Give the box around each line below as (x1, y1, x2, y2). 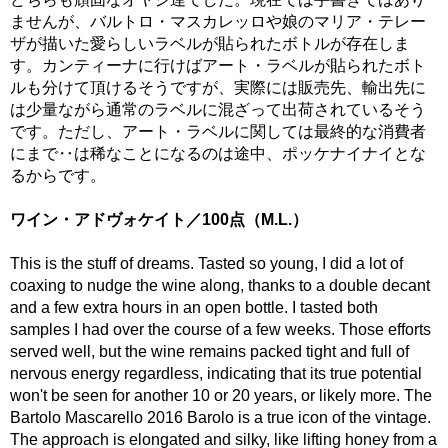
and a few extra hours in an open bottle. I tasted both (10, 299, 378, 316)
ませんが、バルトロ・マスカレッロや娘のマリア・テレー (10, 13, 426, 30)
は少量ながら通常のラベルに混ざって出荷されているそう (10, 101, 426, 118)
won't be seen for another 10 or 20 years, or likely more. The (10, 387, 432, 404)
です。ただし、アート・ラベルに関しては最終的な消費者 (10, 123, 426, 140)
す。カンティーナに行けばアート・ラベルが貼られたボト (10, 57, 426, 74)
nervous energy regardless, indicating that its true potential (10, 365, 422, 382)
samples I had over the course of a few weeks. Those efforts (10, 321, 431, 338)
